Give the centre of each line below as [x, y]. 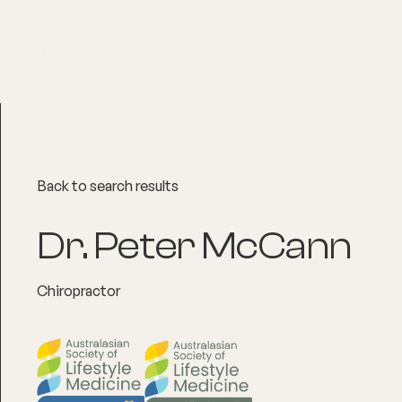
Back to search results [108, 185]
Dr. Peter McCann [194, 245]
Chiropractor [79, 290]
